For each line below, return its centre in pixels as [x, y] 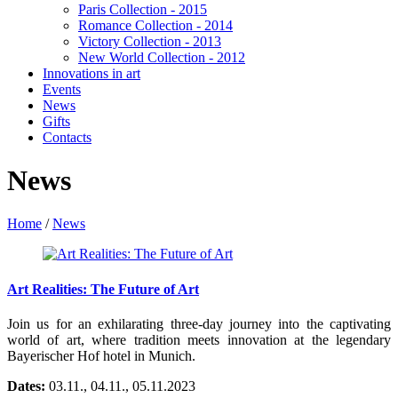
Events [62, 89]
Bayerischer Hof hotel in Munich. [101, 355]
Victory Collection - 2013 [150, 41]
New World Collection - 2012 [162, 57]
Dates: [26, 386]
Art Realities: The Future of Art [103, 289]
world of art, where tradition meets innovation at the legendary [199, 339]
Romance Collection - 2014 [155, 25]
